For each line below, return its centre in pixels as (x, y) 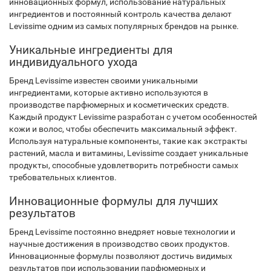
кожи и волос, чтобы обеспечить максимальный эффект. (123, 129)
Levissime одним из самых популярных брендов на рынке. (124, 26)
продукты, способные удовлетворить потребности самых (124, 165)
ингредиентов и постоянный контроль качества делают (120, 14)
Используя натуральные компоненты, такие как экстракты (128, 141)
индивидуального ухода (73, 62)
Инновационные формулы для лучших (113, 201)
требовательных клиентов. (63, 177)
